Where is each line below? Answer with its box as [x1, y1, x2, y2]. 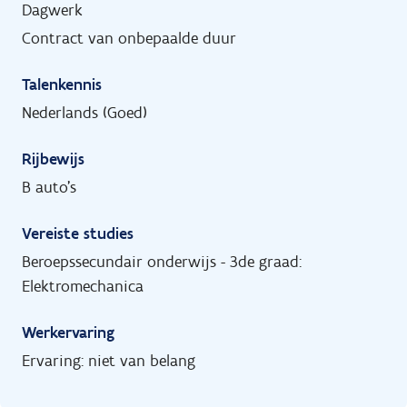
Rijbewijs [22, 148, 84, 169]
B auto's [22, 176, 76, 197]
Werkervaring [22, 322, 114, 342]
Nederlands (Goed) [22, 102, 147, 123]
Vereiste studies [22, 223, 134, 243]
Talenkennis [22, 74, 102, 94]
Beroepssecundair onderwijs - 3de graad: [22, 251, 302, 272]
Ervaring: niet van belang [22, 350, 195, 371]
